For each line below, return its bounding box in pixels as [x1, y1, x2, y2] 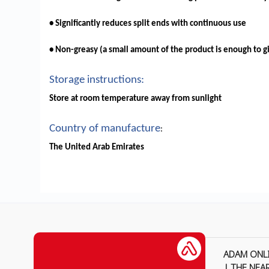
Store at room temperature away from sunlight [49, 94, 222, 104]
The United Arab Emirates [49, 143, 145, 153]
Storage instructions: [49, 74, 145, 86]
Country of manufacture [49, 123, 161, 135]
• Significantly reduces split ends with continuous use [49, 19, 247, 29]
